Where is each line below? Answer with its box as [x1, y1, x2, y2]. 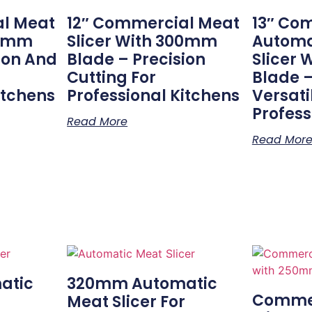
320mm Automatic [67, 273, 218, 295]
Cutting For [67, 67, 157, 88]
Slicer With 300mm [67, 31, 218, 52]
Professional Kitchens [67, 85, 240, 107]
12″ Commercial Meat [67, 13, 240, 34]
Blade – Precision [67, 49, 206, 70]
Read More [67, 114, 128, 130]
